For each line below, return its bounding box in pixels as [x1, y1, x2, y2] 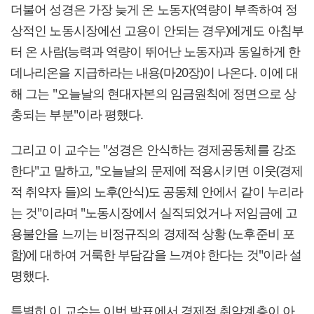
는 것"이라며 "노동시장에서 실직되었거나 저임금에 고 [11, 204, 297, 221]
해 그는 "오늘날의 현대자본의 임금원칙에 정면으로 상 [11, 85, 296, 102]
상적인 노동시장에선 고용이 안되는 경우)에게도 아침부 [11, 22, 303, 39]
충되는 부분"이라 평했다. [11, 106, 144, 123]
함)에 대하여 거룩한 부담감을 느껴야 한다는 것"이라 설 [11, 246, 302, 264]
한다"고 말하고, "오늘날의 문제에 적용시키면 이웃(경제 [11, 162, 303, 179]
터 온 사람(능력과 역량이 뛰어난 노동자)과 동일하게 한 [11, 43, 301, 60]
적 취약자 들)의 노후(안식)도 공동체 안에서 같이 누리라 [11, 183, 303, 200]
